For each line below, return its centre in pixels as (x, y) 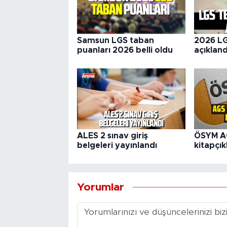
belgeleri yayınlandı (117, 146)
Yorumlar (100, 187)
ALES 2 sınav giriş (112, 136)
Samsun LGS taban (115, 41)
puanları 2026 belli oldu (125, 50)
